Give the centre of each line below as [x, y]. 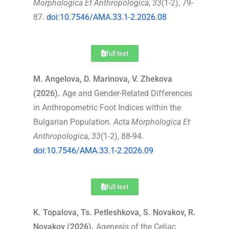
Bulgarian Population [71, 122]
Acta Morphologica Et [152, 122]
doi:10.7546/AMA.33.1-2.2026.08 [107, 17]
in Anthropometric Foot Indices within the [107, 107]
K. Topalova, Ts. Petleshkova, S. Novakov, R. [114, 212]
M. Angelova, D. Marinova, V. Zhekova [103, 79]
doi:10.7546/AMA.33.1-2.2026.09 [93, 150]
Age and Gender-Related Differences [126, 93]
